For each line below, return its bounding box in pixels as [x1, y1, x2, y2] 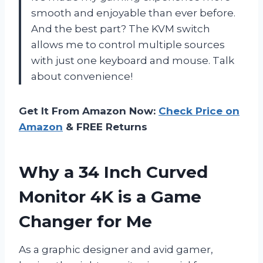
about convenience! [31, 70, 133, 83]
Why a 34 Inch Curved [19, 162, 208, 183]
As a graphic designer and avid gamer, [19, 244, 213, 256]
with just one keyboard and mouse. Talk [31, 55, 234, 67]
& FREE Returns [63, 121, 147, 133]
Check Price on [159, 105, 240, 117]
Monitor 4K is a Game [19, 187, 201, 207]
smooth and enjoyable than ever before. [31, 7, 235, 19]
